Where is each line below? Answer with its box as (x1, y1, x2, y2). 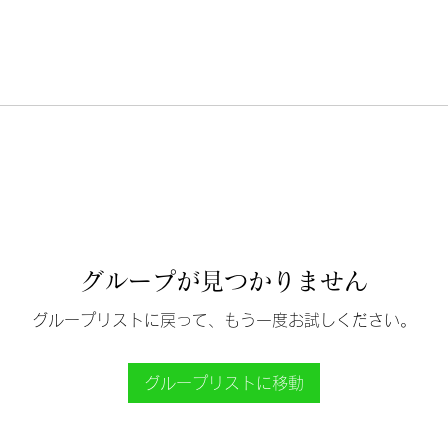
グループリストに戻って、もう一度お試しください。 (32, 312, 416, 328)
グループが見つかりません (80, 269, 368, 293)
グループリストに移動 (144, 375, 304, 391)
